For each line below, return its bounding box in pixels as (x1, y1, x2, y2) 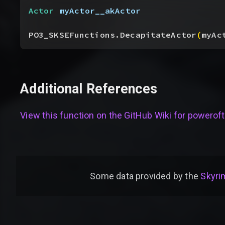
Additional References (20, 81, 158, 97)
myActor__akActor (54, 5, 141, 16)
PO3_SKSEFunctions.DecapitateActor (28, 29, 197, 40)
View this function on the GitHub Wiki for (20, 109, 188, 121)
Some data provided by (90, 170, 183, 181)
